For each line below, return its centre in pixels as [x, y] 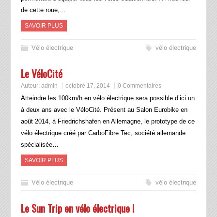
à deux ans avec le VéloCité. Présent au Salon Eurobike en [104, 110]
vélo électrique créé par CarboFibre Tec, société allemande [103, 133]
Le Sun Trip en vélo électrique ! [77, 208]
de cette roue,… [43, 10]
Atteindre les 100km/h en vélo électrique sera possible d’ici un [108, 98]
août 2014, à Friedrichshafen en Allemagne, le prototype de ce [108, 122]
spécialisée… [39, 145]
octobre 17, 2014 [87, 86]
